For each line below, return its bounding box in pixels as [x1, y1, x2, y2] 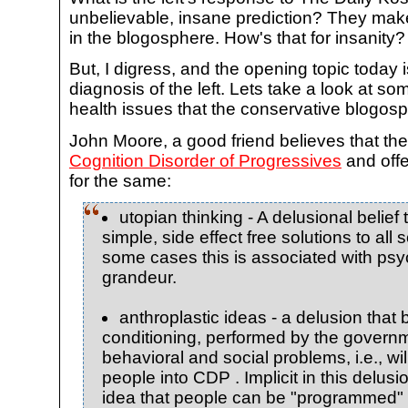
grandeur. [102, 267, 177, 287]
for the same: [69, 170, 171, 190]
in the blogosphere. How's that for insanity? [69, 28, 405, 48]
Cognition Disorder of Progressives [69, 150, 342, 170]
